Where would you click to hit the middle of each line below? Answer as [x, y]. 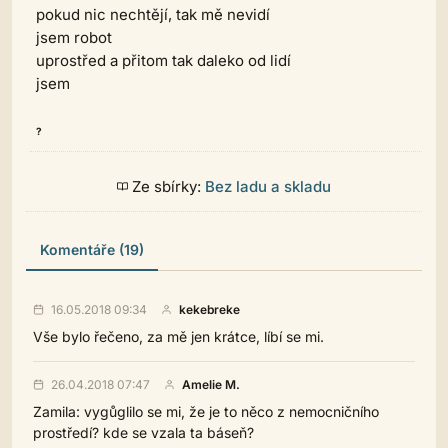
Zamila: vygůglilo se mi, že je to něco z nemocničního [206, 411]
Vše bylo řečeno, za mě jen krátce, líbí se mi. [178, 336]
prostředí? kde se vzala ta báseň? [143, 432]
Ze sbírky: [166, 186]
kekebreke [209, 309]
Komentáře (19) [92, 249]
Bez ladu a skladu [268, 186]
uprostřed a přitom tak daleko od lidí [163, 60]
